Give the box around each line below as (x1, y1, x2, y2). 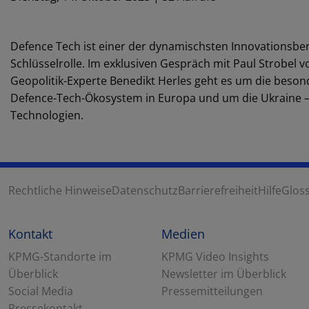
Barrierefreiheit (178, 182, 258, 198)
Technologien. (10, 108, 86, 123)
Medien (161, 226, 205, 243)
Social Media (8, 283, 73, 299)
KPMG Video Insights (161, 249, 269, 265)
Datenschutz (112, 182, 178, 198)
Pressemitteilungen (161, 283, 263, 299)
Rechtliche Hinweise (8, 182, 112, 198)
